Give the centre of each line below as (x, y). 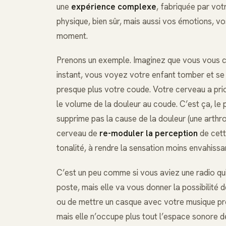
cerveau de (78, 133)
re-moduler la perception (149, 133)
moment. (72, 36)
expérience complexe (114, 7)
